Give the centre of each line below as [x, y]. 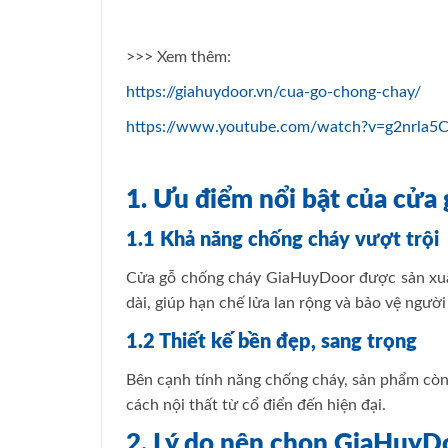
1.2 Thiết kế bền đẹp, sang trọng [271, 342]
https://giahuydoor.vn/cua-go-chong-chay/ [273, 91]
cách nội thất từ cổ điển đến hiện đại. [256, 405]
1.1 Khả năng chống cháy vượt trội [282, 240]
